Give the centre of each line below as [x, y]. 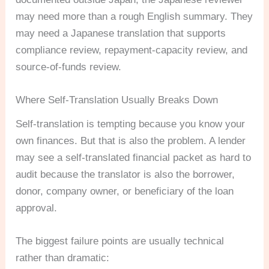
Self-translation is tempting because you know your [131, 124]
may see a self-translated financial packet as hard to [134, 157]
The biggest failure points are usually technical [120, 241]
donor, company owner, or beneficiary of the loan [125, 191]
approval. [37, 208]
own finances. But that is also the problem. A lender [131, 141]
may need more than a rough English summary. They [134, 16]
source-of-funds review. [69, 67]
